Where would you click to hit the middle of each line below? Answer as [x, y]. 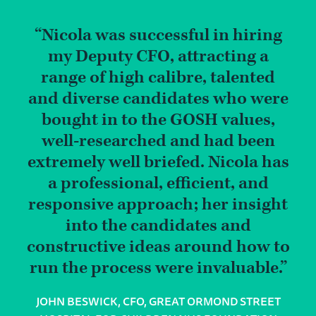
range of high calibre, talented [158, 78]
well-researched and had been [158, 141]
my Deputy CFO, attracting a [158, 57]
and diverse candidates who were [158, 99]
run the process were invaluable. [154, 268]
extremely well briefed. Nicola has [158, 163]
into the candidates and [158, 226]
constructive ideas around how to [158, 247]
